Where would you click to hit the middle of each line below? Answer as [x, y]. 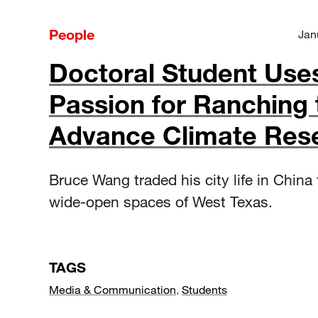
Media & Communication [113, 289]
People [72, 34]
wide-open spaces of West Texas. [161, 201]
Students [204, 289]
